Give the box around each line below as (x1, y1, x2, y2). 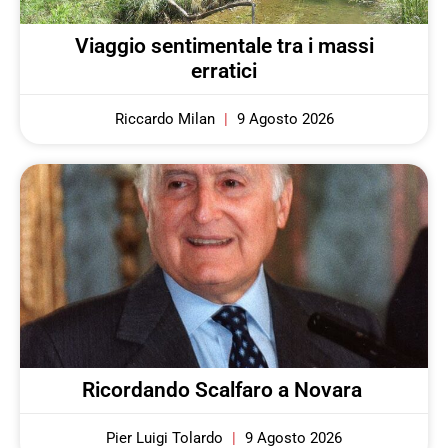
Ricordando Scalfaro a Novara (81, 378, 367, 403)
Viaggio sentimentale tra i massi (74, 34, 374, 59)
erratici (191, 59, 257, 84)
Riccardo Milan (114, 110, 219, 129)
